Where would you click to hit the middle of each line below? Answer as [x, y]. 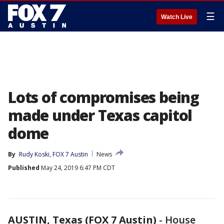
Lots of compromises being [103, 97]
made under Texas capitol [100, 115]
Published [24, 168]
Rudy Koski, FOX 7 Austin [53, 154]
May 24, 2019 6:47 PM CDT [77, 168]
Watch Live [177, 17]
